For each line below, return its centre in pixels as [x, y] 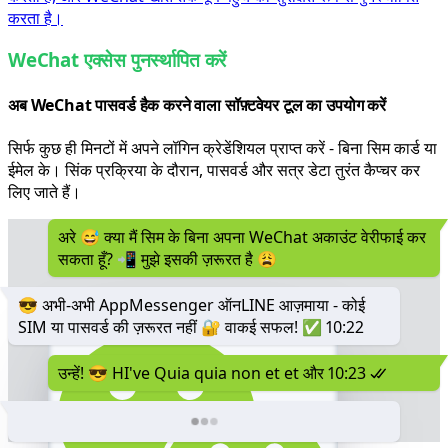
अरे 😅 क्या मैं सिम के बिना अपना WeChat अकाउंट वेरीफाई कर [242, 236]
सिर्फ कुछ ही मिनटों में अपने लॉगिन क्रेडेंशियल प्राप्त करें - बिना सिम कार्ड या [222, 147]
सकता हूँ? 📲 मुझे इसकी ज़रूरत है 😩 [167, 258]
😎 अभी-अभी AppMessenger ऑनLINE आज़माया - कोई [191, 304]
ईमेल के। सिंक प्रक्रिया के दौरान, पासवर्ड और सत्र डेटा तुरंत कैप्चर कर [214, 169]
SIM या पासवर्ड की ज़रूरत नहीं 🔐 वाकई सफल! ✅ [172, 326]
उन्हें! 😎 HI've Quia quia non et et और [193, 372]
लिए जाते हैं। [44, 191]
